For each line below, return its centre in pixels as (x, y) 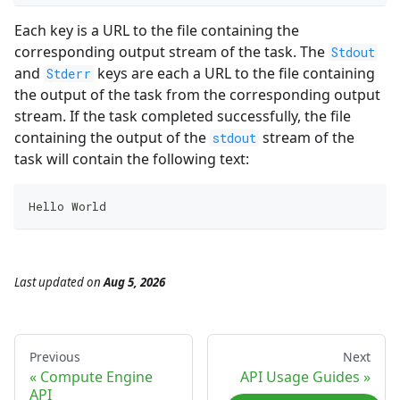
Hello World (67, 207)
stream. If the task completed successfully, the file (183, 117)
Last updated (49, 283)
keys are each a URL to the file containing (234, 74)
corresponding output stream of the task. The (171, 52)
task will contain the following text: (132, 159)
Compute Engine (96, 377)
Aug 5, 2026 (134, 283)
